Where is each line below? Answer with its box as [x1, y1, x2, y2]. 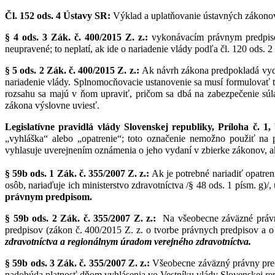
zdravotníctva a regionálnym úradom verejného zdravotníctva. [5, 236, 251, 247]
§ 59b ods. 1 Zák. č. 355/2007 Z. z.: [5, 168, 150, 179]
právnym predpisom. [5, 192, 92, 203]
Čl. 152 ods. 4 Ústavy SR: [5, 10, 110, 21]
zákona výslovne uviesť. [5, 100, 99, 111]
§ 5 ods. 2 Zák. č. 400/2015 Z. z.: [5, 65, 139, 76]
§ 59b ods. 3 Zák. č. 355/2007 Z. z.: [5, 258, 150, 269]
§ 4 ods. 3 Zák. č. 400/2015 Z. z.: [5, 32, 152, 43]
